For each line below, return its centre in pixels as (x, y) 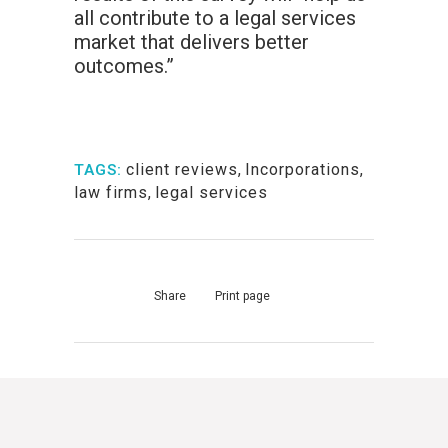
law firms (111, 193)
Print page (242, 296)
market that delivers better (191, 42)
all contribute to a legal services (215, 18)
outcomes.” (124, 66)
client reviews (182, 170)
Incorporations (302, 170)
